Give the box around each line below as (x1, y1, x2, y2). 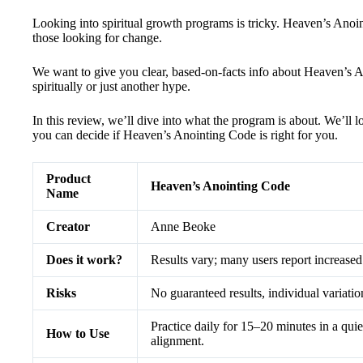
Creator (46, 220, 90, 233)
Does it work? (46, 253, 122, 267)
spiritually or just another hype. (32, 79, 190, 93)
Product (46, 172, 91, 186)
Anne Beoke (151, 220, 216, 233)
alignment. (151, 334, 204, 348)
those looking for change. (32, 31, 162, 45)
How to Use (46, 327, 109, 340)
